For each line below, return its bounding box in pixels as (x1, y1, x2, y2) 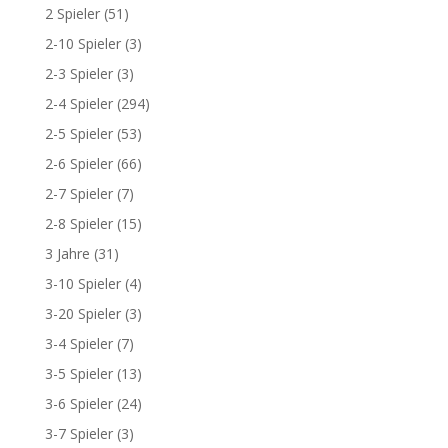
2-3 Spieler (44, 64, 113, 83)
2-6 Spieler (44, 154, 113, 173)
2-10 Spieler (44, 34, 121, 53)
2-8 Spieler (44, 214, 113, 233)
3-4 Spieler (44, 334, 113, 353)
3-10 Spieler (44, 274, 121, 293)
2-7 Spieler (44, 184, 113, 203)
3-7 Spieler (44, 424, 113, 443)
